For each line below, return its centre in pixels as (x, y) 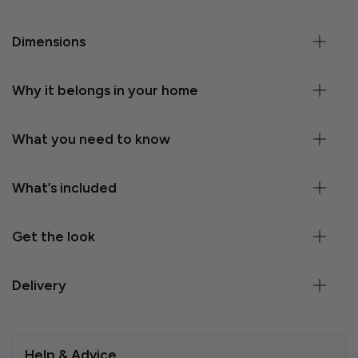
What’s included (64, 188)
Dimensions (49, 42)
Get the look (54, 237)
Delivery (39, 286)
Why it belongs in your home (105, 91)
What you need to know (91, 139)
